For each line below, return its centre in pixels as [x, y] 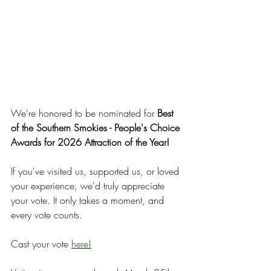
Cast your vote [41, 244]
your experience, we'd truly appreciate [89, 186]
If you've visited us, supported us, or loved [96, 171]
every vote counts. [47, 215]
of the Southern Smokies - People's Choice [97, 128]
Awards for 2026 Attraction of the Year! [90, 142]
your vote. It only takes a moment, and [89, 200]
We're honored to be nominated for [84, 113]
